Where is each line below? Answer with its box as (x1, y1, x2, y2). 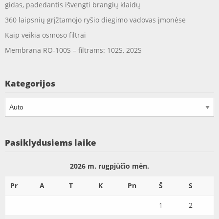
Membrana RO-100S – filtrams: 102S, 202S (5, 45, 142, 55)
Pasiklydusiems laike (5, 137, 96, 149)
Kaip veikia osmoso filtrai (5, 30, 86, 40)
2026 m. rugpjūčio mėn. (70, 161, 149, 171)
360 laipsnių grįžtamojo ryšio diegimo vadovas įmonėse (5, 15, 186, 25)
